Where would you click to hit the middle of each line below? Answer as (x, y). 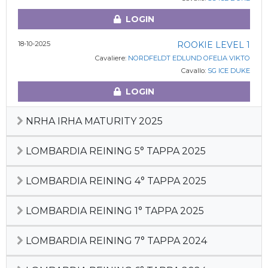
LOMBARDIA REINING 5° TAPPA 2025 (115, 151)
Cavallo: (194, 71)
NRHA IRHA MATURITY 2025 (93, 121)
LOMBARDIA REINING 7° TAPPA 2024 (115, 241)
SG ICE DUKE (229, 71)
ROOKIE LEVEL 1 (213, 45)
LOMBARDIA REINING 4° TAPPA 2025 (115, 181)
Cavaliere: (111, 58)
